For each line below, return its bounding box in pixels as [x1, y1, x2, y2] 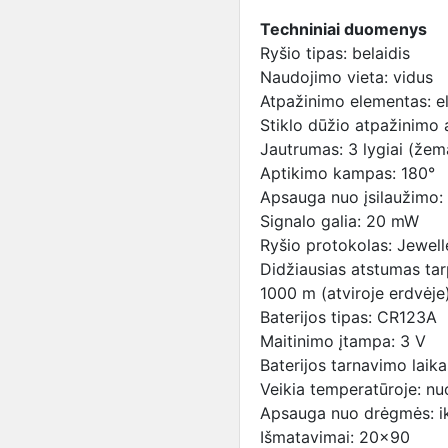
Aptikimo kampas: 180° [260, 163, 435, 183]
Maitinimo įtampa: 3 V [260, 331, 426, 351]
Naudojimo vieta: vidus [260, 67, 433, 87]
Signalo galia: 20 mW [260, 211, 419, 231]
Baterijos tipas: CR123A [260, 307, 437, 327]
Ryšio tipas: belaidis [260, 43, 410, 63]
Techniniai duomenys [260, 19, 427, 39]
